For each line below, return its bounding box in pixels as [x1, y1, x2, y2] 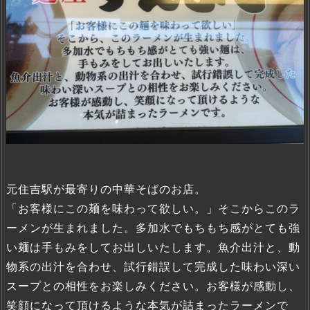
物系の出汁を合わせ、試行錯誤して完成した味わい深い [6, 259, 300, 274]
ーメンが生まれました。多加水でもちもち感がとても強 [6, 221, 300, 235]
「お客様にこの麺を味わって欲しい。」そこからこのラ [6, 201, 300, 216]
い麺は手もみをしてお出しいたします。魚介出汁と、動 [6, 240, 300, 255]
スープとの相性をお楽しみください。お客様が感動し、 [6, 279, 300, 293]
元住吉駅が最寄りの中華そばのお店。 [6, 182, 206, 197]
